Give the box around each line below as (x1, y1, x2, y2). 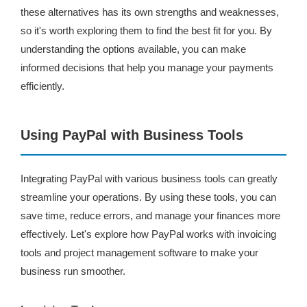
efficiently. (21, 80, 64, 92)
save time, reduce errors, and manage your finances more (21, 210, 280, 221)
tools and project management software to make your (21, 247, 258, 258)
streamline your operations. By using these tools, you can (21, 191, 276, 203)
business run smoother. (21, 265, 125, 277)
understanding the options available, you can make (21, 43, 246, 55)
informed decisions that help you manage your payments (21, 62, 273, 73)
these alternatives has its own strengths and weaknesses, (21, 6, 279, 18)
